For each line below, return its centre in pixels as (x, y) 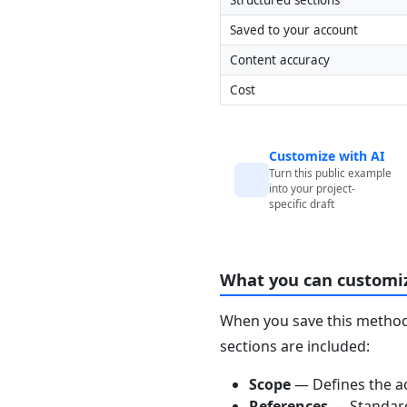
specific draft (302, 204)
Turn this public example (331, 173)
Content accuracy (279, 60)
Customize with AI (327, 155)
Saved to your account (293, 30)
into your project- (313, 189)
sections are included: (295, 346)
